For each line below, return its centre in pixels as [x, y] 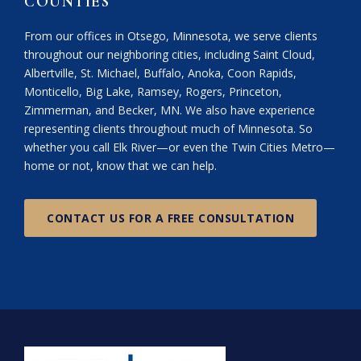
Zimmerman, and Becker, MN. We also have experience [170, 110]
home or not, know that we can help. [120, 165]
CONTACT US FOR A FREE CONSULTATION [170, 218]
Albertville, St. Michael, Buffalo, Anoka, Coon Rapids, [160, 73]
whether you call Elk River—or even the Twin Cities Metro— [180, 147]
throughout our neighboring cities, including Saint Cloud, [170, 54]
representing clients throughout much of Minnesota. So [168, 128]
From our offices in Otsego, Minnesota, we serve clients [171, 35]
